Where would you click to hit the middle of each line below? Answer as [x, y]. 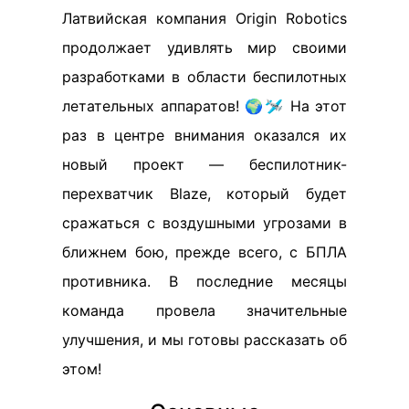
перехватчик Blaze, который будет [204, 193]
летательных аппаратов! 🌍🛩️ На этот [204, 105]
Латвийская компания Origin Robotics [204, 18]
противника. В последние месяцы [204, 281]
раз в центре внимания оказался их [204, 135]
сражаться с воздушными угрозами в [204, 222]
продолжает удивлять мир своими [204, 47]
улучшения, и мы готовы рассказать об [204, 339]
